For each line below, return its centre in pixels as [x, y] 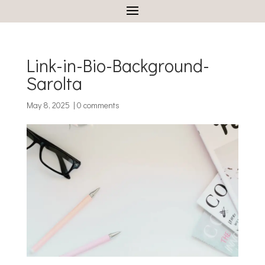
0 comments [98, 105]
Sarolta [54, 83]
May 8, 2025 [48, 105]
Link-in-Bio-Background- [118, 65]
